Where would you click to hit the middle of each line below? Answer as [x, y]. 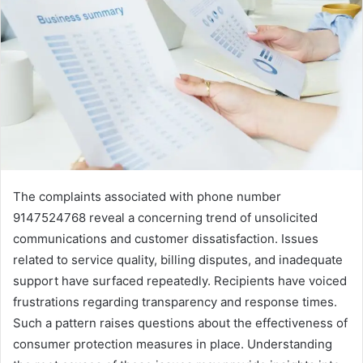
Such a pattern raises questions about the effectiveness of [180, 322]
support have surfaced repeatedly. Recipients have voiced [180, 280]
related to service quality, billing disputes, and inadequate [178, 259]
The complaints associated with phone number [147, 196]
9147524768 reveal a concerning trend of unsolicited [165, 217]
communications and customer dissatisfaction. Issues [166, 238]
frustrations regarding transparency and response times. [175, 301]
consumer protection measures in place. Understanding [173, 344]
